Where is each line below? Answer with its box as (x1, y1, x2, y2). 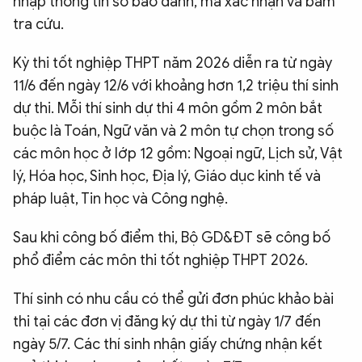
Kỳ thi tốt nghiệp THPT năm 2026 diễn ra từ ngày (13, 54, 332, 73)
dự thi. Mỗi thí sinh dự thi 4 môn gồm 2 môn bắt (13, 99, 322, 118)
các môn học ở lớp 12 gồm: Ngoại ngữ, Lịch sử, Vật (13, 145, 343, 163)
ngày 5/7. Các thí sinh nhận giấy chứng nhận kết (13, 335, 322, 354)
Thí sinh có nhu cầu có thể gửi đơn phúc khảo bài (13, 290, 334, 309)
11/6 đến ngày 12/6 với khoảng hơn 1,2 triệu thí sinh (13, 77, 339, 95)
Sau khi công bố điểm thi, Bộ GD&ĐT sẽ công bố (13, 229, 330, 247)
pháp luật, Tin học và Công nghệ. (13, 190, 228, 208)
